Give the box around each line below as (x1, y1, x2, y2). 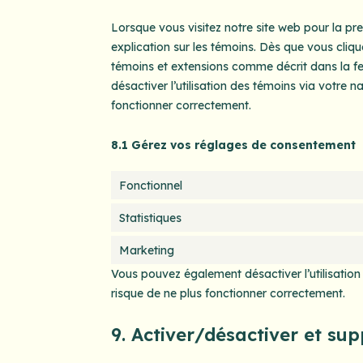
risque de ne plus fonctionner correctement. (110, 286, 345, 301)
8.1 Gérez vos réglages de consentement (110, 137, 356, 152)
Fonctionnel (118, 177, 182, 193)
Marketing (118, 242, 174, 258)
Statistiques (118, 210, 181, 225)
